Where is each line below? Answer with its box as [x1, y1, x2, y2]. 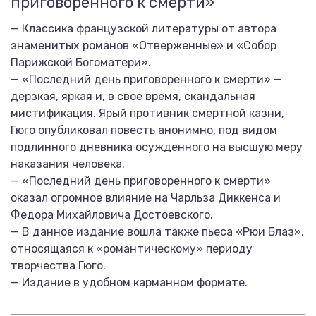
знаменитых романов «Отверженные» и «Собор [11, 39, 276, 52]
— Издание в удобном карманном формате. [11, 276, 248, 289]
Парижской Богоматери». [11, 56, 151, 69]
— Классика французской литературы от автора [11, 22, 276, 35]
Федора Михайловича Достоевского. [11, 208, 213, 221]
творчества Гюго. [11, 259, 106, 272]
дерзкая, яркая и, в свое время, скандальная [11, 90, 255, 103]
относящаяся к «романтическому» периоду [11, 242, 253, 255]
